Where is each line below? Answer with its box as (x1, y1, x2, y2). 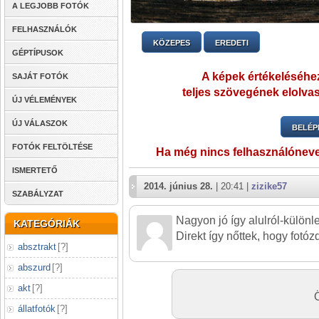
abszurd (18, 262, 51, 273)
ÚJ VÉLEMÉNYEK (12, 95, 77, 104)
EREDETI (215, 38, 249, 47)
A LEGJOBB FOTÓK (12, 1, 89, 10)
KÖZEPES (153, 38, 190, 47)
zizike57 (251, 180, 287, 192)
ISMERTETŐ (12, 166, 58, 174)
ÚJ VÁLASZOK (12, 119, 68, 127)
